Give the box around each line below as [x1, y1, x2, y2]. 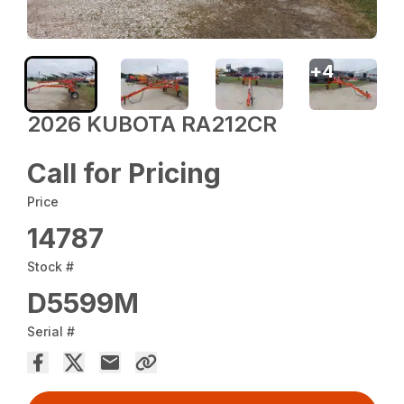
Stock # [27, 258, 75, 274]
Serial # [27, 323, 76, 339]
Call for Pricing [27, 156, 222, 189]
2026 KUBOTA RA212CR [27, 110, 278, 137]
